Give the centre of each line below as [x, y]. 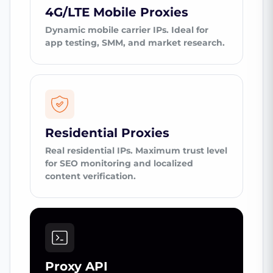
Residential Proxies [107, 133]
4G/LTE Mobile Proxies [117, 12]
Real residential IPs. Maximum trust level [136, 151]
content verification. [90, 176]
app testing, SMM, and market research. [135, 43]
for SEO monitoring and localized [119, 164]
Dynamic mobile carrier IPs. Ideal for [127, 30]
